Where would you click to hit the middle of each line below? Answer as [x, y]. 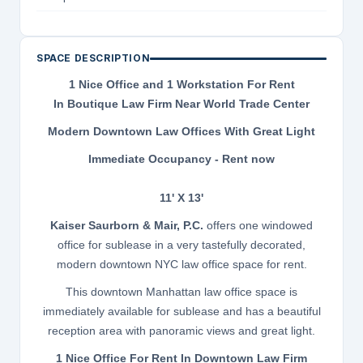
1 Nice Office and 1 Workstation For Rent [181, 85]
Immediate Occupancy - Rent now [181, 159]
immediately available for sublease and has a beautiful [181, 312]
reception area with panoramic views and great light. [181, 331]
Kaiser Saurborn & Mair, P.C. [127, 226]
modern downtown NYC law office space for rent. [181, 265]
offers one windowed [258, 226]
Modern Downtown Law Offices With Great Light [181, 132]
